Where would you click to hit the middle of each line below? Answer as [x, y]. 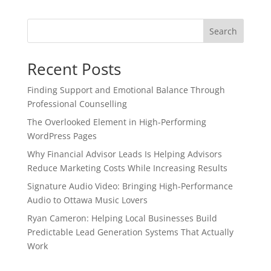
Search [224, 31]
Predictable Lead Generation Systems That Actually [130, 232]
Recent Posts [74, 69]
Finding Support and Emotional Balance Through [126, 90]
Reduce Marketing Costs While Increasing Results [127, 168]
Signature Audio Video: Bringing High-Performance [130, 186]
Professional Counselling [77, 104]
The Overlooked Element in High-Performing [116, 122]
